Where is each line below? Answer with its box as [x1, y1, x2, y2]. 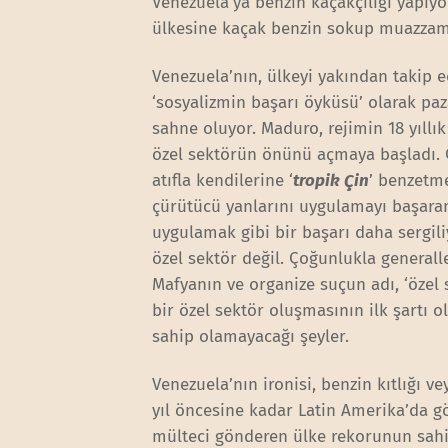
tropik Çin [293, 170, 370, 192]
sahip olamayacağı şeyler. [152, 326, 375, 348]
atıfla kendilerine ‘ [152, 170, 294, 192]
